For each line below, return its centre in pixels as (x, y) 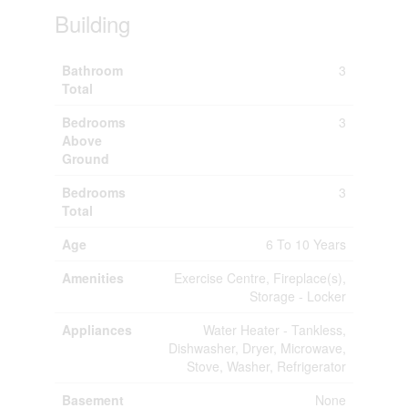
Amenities (92, 277)
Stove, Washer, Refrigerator (266, 366)
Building (92, 23)
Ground (85, 158)
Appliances (97, 329)
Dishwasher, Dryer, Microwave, (257, 347)
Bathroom (92, 70)
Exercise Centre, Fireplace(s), (260, 277)
